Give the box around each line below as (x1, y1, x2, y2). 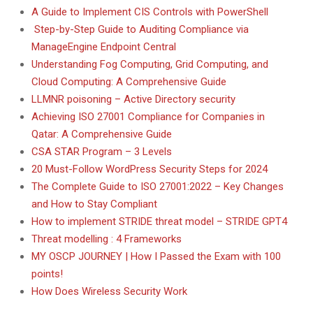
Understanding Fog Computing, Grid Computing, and (31, 58, 268, 71)
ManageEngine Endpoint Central (31, 41, 176, 54)
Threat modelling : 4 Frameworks (31, 233, 182, 246)
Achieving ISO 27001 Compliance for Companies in (31, 110, 265, 124)
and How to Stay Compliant (31, 198, 157, 211)
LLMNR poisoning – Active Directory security (31, 93, 235, 106)
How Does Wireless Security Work (31, 285, 187, 298)
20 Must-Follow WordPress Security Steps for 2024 (31, 163, 268, 176)
